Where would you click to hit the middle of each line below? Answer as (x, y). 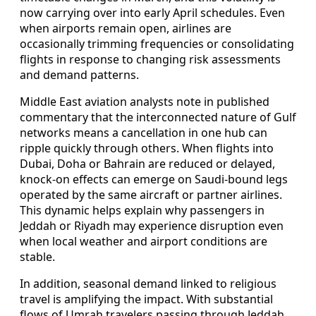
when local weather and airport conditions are (144, 242)
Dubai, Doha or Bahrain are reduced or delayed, (147, 164)
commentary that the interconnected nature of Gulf (158, 117)
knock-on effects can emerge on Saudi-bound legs (154, 180)
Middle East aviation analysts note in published (145, 102)
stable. (37, 257)
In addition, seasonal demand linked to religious (148, 284)
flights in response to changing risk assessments (150, 60)
